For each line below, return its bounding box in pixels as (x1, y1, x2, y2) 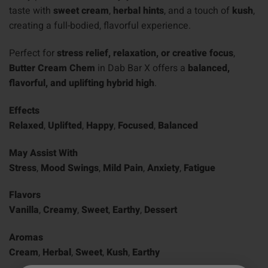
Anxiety (147, 160, 179, 175)
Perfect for (9, 46, 57, 60)
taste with (9, 4, 53, 19)
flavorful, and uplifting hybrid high (9, 76, 154, 90)
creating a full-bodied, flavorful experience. (9, 19, 191, 33)
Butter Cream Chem (9, 61, 95, 75)
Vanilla (9, 203, 39, 218)
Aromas (9, 230, 43, 245)
